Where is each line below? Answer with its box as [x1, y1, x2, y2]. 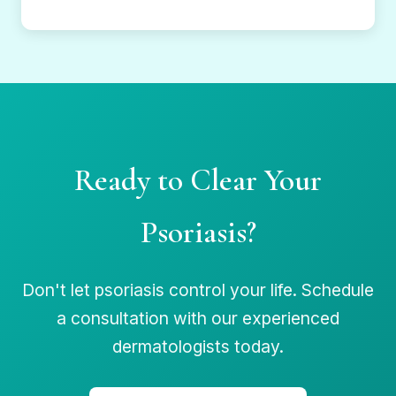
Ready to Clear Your [74, 161, 322, 200]
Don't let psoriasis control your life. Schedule [22, 279, 374, 301]
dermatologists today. [112, 336, 284, 358]
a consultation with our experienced [57, 308, 339, 330]
